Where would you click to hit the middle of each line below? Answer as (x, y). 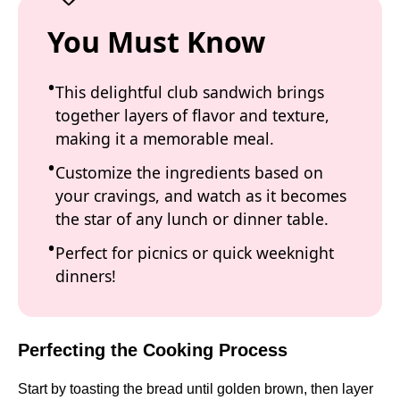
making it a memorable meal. (165, 138)
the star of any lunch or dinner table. (192, 218)
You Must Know (156, 41)
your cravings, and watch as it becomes (201, 195)
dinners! (86, 275)
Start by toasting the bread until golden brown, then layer (196, 389)
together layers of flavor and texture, (192, 115)
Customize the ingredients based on (189, 172)
